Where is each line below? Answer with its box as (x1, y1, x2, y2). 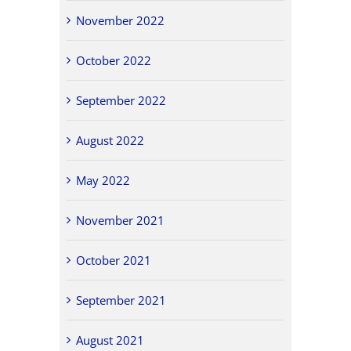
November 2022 (76, 12, 165, 28)
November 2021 (76, 212, 165, 228)
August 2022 (76, 132, 145, 148)
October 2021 (76, 251, 152, 268)
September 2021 (76, 291, 167, 308)
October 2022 (76, 52, 152, 68)
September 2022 (76, 92, 167, 108)
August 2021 (76, 331, 145, 348)
